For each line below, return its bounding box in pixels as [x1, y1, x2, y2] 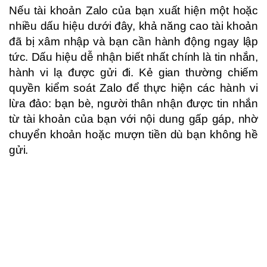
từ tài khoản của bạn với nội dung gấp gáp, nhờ [9, 112, 258, 125]
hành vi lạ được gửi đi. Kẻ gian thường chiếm [9, 66, 258, 79]
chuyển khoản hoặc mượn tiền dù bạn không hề [9, 128, 258, 141]
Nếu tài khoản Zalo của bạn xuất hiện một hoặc [9, 4, 258, 17]
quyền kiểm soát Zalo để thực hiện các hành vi [9, 81, 258, 94]
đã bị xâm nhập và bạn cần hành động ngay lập [9, 35, 258, 48]
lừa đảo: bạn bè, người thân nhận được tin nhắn [9, 97, 258, 110]
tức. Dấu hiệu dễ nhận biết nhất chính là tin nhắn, [9, 50, 258, 63]
